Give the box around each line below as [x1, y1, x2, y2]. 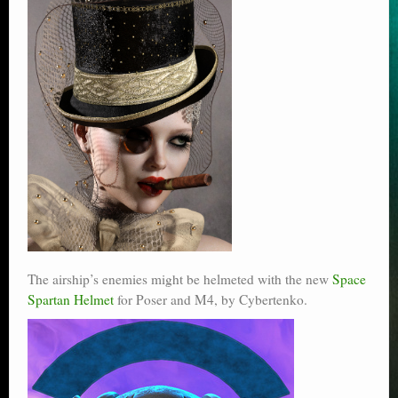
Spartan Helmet [28, 290, 114, 308]
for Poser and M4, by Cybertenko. [114, 290, 307, 308]
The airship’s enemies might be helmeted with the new [28, 269, 332, 288]
